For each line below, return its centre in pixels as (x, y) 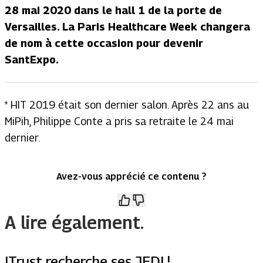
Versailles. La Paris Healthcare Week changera (127, 26)
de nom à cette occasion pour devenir (104, 43)
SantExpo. (32, 59)
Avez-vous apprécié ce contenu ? (131, 176)
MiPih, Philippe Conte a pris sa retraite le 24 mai (119, 121)
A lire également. (74, 222)
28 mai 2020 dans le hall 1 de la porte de (113, 10)
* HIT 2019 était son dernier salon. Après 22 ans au (127, 104)
